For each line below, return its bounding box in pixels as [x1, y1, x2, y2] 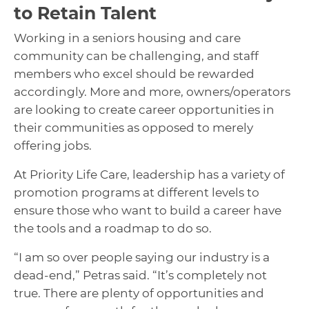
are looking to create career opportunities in [14, 103, 275, 117]
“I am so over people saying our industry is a [14, 250, 270, 265]
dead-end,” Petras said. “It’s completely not [14, 268, 267, 283]
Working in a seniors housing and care [14, 31, 241, 46]
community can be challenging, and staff [14, 49, 259, 63]
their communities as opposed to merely [14, 121, 253, 135]
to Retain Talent [14, 3, 157, 24]
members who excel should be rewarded [14, 67, 255, 81]
